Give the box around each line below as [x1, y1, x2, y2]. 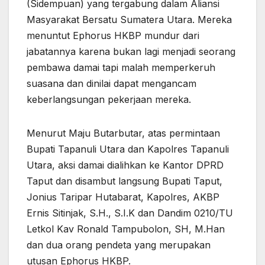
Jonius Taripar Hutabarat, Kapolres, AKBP [27, 190, 219, 203]
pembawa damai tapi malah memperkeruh [27, 61, 215, 73]
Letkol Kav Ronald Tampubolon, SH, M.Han [27, 222, 225, 235]
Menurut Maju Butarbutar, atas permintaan [27, 127, 220, 139]
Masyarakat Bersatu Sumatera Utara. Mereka [27, 13, 232, 25]
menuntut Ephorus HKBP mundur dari [27, 29, 199, 41]
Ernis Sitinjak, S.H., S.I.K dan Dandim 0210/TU [27, 206, 233, 219]
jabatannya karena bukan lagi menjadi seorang [27, 45, 235, 57]
